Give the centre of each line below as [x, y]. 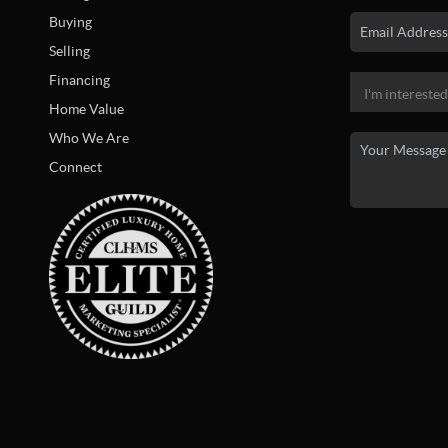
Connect [75, 167]
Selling [69, 51]
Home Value [86, 109]
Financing [79, 80]
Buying [70, 22]
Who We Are [88, 138]
